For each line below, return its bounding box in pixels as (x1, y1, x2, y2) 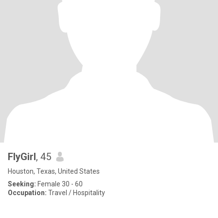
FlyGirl (8, 151, 36, 163)
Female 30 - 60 (36, 180, 83, 188)
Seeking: (8, 180, 36, 188)
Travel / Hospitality (47, 189, 105, 197)
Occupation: (8, 189, 47, 197)
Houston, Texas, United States (8, 167, 100, 175)
